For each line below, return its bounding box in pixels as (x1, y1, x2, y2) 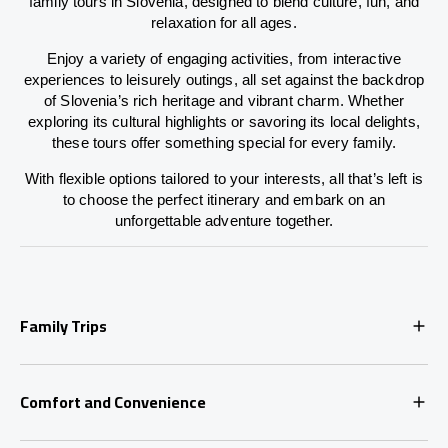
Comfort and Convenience (20, 386, 206, 417)
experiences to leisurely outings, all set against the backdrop (23, 70, 425, 88)
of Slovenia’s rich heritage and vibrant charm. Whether (43, 91, 405, 109)
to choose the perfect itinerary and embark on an (62, 190, 386, 208)
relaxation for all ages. (151, 13, 297, 31)
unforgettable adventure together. (115, 211, 333, 229)
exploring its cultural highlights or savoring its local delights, (28, 112, 420, 130)
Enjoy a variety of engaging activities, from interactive (46, 49, 402, 67)
